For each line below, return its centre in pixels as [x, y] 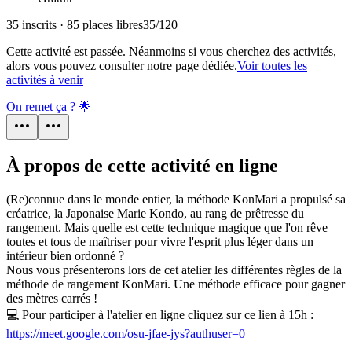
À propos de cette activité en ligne [142, 166]
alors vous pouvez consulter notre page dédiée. [122, 66]
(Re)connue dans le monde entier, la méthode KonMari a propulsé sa [176, 200]
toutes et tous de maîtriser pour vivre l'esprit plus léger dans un [160, 242]
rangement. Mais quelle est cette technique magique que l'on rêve [167, 228]
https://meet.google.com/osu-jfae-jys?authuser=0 [126, 334]
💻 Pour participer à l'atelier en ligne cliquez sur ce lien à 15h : [160, 315]
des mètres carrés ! [52, 299]
